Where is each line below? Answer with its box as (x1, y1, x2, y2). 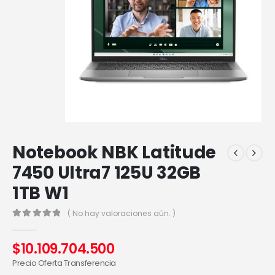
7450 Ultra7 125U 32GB (12, 161, 201, 185)
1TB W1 (12, 181, 69, 206)
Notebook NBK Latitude (12, 141, 217, 165)
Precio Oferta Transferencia (12, 257, 116, 269)
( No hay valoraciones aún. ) (68, 207, 176, 219)
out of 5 (17, 220, 53, 229)
